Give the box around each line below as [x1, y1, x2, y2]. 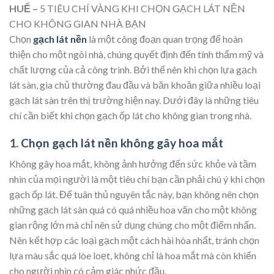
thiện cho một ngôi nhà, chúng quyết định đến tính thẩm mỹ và [9, 48, 264, 60]
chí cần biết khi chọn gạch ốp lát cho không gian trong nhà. [9, 109, 251, 121]
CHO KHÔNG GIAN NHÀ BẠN [9, 18, 146, 29]
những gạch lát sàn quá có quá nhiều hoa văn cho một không [9, 204, 257, 216]
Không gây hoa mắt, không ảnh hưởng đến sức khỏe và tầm [9, 158, 256, 170]
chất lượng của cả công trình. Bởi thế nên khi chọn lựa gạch [9, 64, 257, 75]
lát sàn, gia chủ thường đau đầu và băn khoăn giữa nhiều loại [9, 79, 261, 91]
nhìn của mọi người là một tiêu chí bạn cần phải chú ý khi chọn [9, 173, 265, 185]
